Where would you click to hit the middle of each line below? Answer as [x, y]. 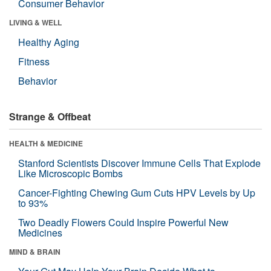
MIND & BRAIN [35, 252]
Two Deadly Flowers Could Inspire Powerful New [123, 223]
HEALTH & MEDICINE [46, 144]
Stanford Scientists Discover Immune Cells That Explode [139, 163]
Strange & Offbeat [50, 117]
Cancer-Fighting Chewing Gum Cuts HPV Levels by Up [137, 193]
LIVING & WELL [35, 23]
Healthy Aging [49, 42]
